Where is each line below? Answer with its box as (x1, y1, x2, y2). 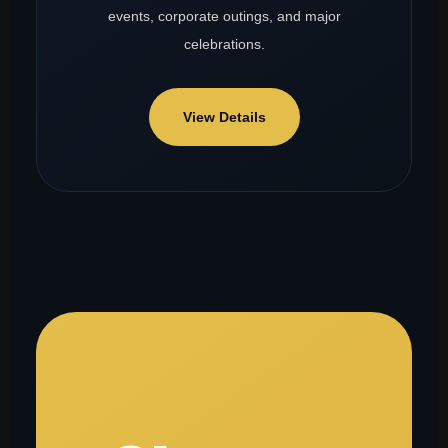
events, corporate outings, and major (107, 8, 341, 25)
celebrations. (183, 36, 265, 53)
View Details (182, 109, 266, 126)
